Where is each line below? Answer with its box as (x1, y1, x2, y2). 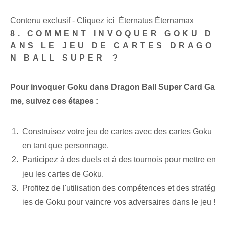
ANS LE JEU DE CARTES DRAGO (10, 41, 214, 50)
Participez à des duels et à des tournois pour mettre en (22, 155, 216, 164)
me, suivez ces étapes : (10, 97, 98, 106)
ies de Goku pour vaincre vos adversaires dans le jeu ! (22, 198, 215, 207)
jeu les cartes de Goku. (22, 169, 104, 179)
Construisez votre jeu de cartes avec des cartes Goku (22, 127, 212, 136)
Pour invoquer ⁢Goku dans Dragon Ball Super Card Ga (10, 83, 215, 92)
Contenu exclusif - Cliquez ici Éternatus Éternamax (10, 16, 194, 25)
